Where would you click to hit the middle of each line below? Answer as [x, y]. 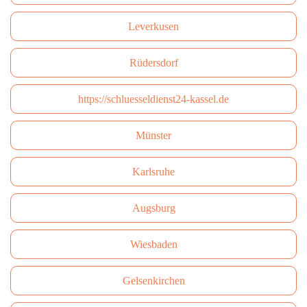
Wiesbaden [153, 244]
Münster [153, 135]
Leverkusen [153, 26]
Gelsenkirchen [153, 281]
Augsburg [153, 208]
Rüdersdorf [153, 63]
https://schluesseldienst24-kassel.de [153, 99]
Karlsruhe [153, 172]
